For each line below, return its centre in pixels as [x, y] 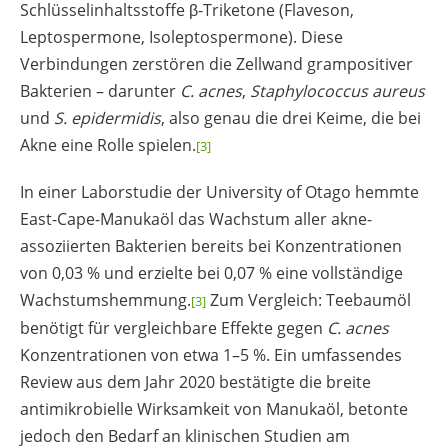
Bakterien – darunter [100, 90]
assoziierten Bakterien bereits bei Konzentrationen [211, 245]
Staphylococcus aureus [337, 90]
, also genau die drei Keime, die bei [291, 117]
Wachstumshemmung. [105, 299]
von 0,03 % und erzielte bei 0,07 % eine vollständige [211, 272]
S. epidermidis [107, 117]
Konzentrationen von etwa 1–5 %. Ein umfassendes [211, 354]
